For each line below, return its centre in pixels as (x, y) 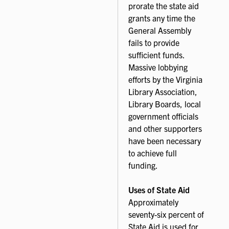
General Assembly (160, 30)
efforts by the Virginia (165, 79)
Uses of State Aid (159, 190)
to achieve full (153, 153)
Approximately (153, 202)
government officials (163, 116)
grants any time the (162, 18)
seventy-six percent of (166, 214)
